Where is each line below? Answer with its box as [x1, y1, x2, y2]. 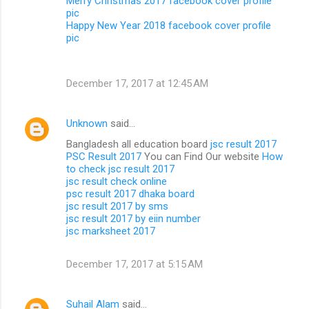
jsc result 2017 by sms [66, 199, 168, 212]
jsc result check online [66, 175, 167, 188]
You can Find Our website [141, 150, 262, 163]
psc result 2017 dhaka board [66, 187, 195, 200]
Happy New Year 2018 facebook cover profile [66, 19, 271, 32]
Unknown [66, 117, 108, 130]
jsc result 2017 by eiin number [66, 212, 201, 225]
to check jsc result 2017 [66, 162, 175, 175]
